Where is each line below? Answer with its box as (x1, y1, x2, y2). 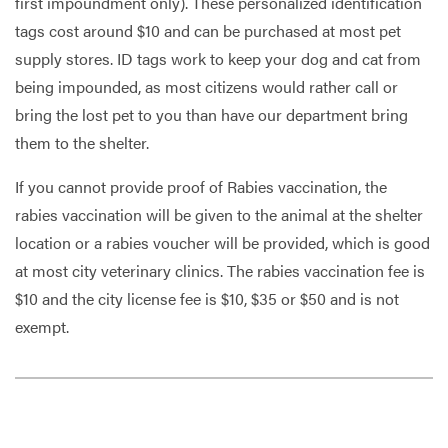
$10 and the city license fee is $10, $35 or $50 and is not (15, 287, 399, 310)
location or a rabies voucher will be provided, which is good (15, 231, 430, 254)
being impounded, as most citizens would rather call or (15, 75, 398, 98)
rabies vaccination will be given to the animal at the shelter (15, 203, 423, 226)
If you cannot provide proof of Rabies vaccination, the (15, 175, 387, 198)
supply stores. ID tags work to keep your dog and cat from (15, 47, 421, 70)
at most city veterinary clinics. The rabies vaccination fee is (15, 259, 425, 282)
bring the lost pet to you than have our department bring (15, 103, 408, 126)
